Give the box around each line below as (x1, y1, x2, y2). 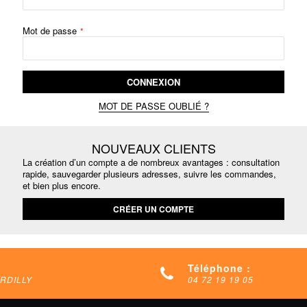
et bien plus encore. (22, 179, 101, 192)
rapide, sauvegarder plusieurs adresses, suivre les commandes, (22, 167, 276, 180)
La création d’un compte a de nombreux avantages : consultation (22, 156, 280, 169)
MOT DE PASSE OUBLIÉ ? (98, 99, 209, 112)
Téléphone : (188, 261, 251, 275)
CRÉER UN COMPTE (113, 203, 194, 215)
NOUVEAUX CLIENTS (91, 139, 216, 157)
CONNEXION (127, 75, 180, 88)
